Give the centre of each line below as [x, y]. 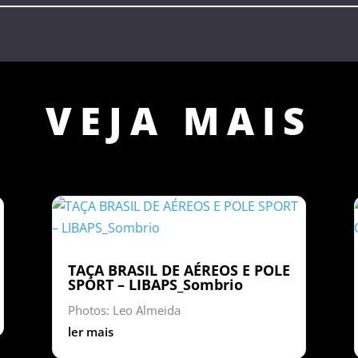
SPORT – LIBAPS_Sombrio [155, 284]
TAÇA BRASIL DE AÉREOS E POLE [179, 270]
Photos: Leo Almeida [124, 310]
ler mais [90, 331]
